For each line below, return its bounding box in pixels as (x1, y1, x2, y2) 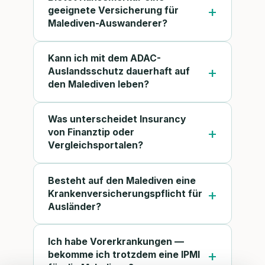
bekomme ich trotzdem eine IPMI (48, 248, 200, 260)
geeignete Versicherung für (48, 5, 179, 16)
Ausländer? (48, 201, 101, 212)
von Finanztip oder (48, 127, 134, 138)
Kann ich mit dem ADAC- (48, 53, 161, 64)
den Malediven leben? (48, 79, 149, 91)
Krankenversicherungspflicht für (48, 188, 202, 199)
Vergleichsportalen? (48, 140, 143, 151)
